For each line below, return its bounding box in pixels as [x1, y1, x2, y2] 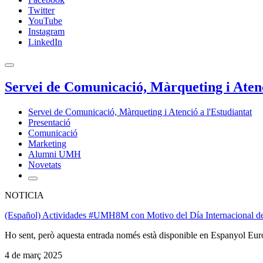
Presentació [28, 117, 70, 127]
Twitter [28, 5, 55, 15]
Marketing [28, 138, 66, 149]
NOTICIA [5, 190, 44, 200]
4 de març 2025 [5, 249, 62, 260]
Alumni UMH [28, 149, 81, 159]
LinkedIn [28, 37, 62, 47]
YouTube [28, 16, 62, 26]
